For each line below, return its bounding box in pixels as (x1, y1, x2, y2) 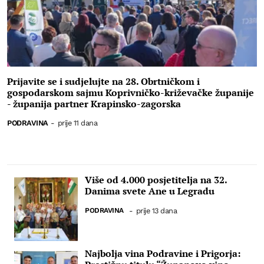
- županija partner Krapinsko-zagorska (7, 97, 181, 110)
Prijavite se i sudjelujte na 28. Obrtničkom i (7, 74, 200, 88)
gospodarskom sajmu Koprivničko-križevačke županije (7, 85, 254, 99)
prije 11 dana (57, 118, 98, 128)
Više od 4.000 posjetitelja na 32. (85, 173, 227, 187)
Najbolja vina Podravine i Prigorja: (85, 247, 240, 260)
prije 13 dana (136, 206, 177, 216)
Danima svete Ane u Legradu (85, 184, 214, 198)
